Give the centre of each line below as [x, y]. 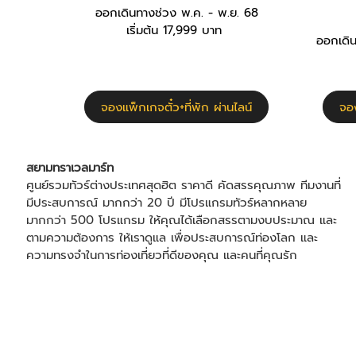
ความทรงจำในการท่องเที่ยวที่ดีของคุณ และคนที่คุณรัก [161, 255]
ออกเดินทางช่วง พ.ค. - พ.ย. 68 [176, 12]
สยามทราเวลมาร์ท [70, 167]
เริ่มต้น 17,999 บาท [176, 30]
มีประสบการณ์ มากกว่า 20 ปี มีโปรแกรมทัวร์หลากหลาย [166, 202]
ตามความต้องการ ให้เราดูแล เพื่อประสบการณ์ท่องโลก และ [172, 237]
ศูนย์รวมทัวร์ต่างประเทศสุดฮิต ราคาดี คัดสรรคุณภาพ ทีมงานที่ [183, 185]
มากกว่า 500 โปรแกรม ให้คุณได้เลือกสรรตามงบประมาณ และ [181, 220]
